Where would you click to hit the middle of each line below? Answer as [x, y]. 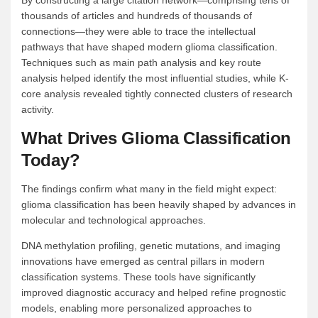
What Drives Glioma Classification [157, 138]
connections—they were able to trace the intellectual [138, 32]
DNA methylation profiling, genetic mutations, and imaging [151, 246]
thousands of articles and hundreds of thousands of [137, 16]
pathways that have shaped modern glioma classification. [149, 47]
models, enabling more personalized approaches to [137, 308]
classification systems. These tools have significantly [138, 277]
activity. [38, 110]
